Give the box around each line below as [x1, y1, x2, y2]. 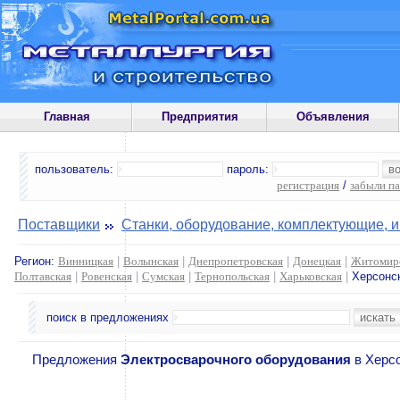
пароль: [223, 162, 272, 176]
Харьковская [279, 270, 342, 283]
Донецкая [293, 254, 341, 268]
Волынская [123, 254, 179, 268]
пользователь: [35, 162, 117, 176]
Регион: [14, 254, 58, 268]
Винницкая [58, 254, 113, 268]
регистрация [277, 179, 339, 192]
